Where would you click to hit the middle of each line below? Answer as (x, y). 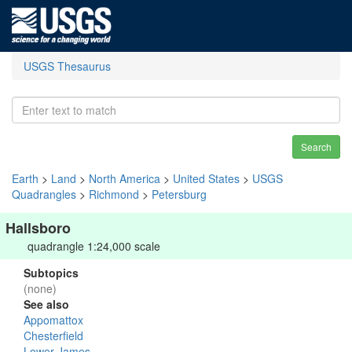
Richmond (114, 194)
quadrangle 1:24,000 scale (94, 246)
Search (316, 147)
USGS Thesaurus (67, 66)
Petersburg (179, 194)
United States (206, 178)
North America (125, 178)
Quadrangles (44, 194)
